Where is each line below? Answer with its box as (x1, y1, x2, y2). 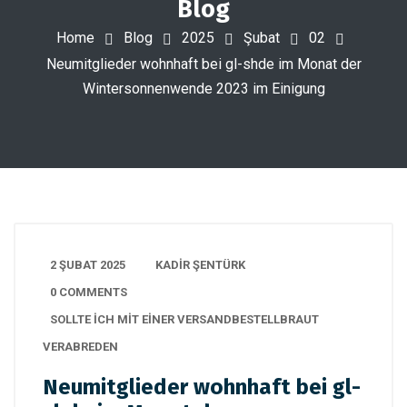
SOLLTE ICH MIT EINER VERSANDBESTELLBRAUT (50, 313, 319, 326)
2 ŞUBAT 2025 (50, 258, 125, 272)
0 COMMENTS (50, 285, 127, 299)
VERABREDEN (43, 340, 118, 353)
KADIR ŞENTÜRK (155, 258, 245, 272)
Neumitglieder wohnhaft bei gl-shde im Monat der (45, 55, 362, 73)
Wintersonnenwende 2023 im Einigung (82, 79, 325, 97)
